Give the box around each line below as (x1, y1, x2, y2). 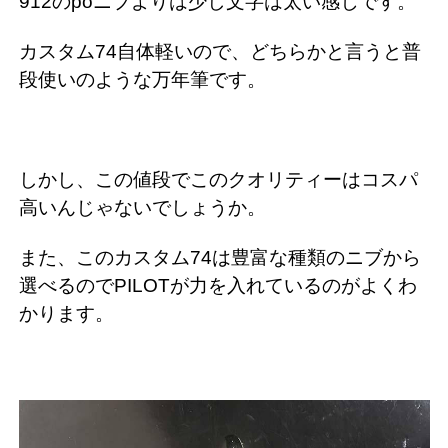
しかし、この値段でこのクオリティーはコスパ (19, 169, 418, 191)
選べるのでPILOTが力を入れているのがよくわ (19, 275, 417, 297)
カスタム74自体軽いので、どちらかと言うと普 (19, 41, 421, 63)
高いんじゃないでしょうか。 (19, 197, 266, 219)
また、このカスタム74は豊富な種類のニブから (19, 247, 421, 269)
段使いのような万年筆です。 (19, 69, 266, 91)
